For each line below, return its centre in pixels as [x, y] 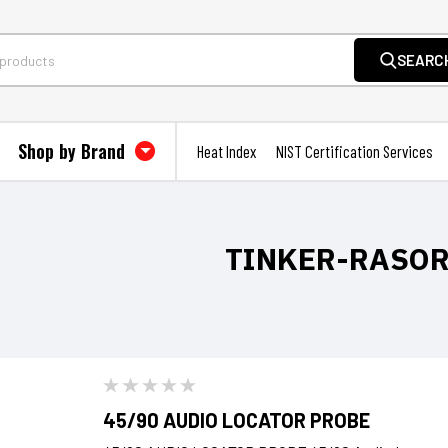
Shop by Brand [74, 151]
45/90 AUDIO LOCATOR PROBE [237, 420]
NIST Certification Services [354, 151]
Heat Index [226, 151]
